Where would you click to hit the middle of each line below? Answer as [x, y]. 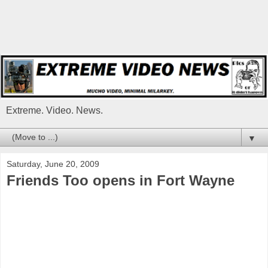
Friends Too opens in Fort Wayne [121, 181]
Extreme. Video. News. [54, 111]
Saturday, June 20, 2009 [53, 164]
